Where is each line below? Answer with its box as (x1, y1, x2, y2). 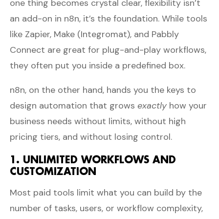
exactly (137, 99, 167, 111)
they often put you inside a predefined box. (10, 59, 185, 71)
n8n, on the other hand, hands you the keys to (10, 84, 196, 96)
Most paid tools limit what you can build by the (10, 186, 202, 198)
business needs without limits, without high (10, 115, 186, 127)
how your (167, 99, 207, 111)
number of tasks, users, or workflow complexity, (10, 202, 203, 214)
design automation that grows (10, 99, 137, 111)
